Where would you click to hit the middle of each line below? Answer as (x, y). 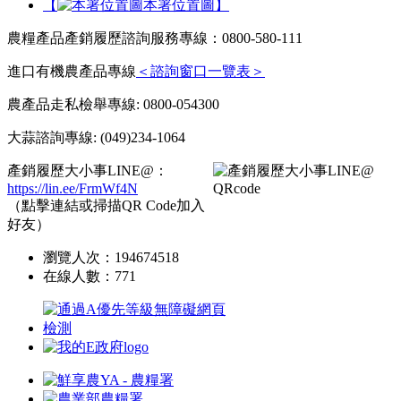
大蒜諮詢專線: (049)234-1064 (96, 137)
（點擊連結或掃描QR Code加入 (106, 205)
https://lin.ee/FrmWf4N (73, 188)
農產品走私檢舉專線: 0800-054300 (113, 104)
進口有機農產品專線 (72, 71)
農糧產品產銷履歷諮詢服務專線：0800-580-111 (155, 38)
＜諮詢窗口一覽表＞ (200, 71)
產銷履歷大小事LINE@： (88, 170)
